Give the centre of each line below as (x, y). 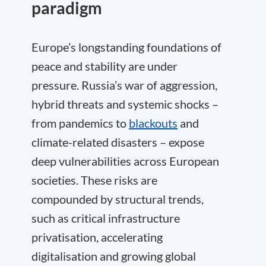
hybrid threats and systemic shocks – (125, 104)
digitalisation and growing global (114, 256)
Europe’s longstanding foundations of (126, 47)
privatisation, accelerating (97, 237)
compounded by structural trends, (118, 199)
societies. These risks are (94, 180)
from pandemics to (80, 123)
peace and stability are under (104, 66)
